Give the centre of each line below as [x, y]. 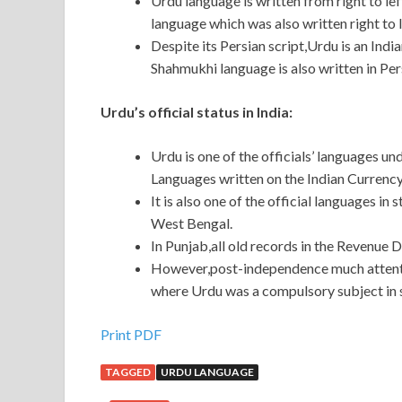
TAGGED [128, 372]
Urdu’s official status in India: [197, 112]
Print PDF [131, 335]
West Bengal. [192, 223]
